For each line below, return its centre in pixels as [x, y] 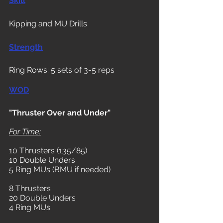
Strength [26, 47]
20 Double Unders [42, 198]
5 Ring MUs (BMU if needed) [60, 169]
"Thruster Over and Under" [60, 112]
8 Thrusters [30, 188]
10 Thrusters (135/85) [48, 150]
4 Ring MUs [30, 207]
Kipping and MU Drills [48, 23]
